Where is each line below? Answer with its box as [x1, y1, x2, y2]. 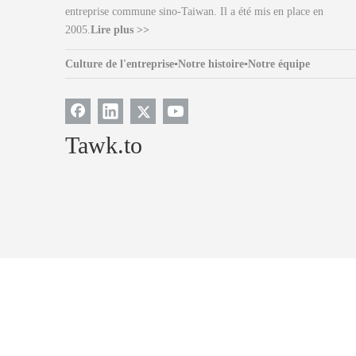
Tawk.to [65, 132, 142, 159]
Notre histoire [178, 58, 244, 71]
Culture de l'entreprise [65, 58, 174, 71]
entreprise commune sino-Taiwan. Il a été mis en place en [65, 6, 323, 18]
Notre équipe [248, 58, 310, 71]
